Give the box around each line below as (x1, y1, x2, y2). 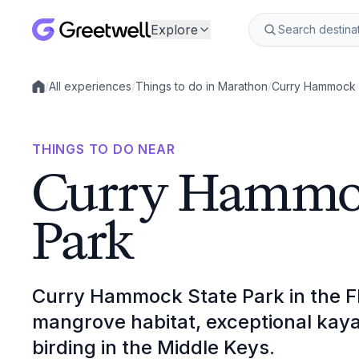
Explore (151, 22, 198, 38)
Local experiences (31, 86, 130, 100)
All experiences (49, 79, 131, 93)
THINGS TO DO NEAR (32, 141, 175, 157)
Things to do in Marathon (135, 79, 268, 93)
